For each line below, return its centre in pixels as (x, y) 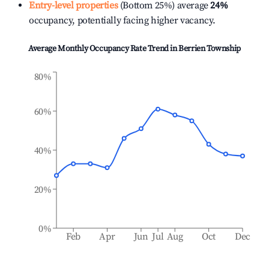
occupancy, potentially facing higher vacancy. (122, 20)
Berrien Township (210, 49)
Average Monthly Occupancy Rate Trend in (104, 49)
